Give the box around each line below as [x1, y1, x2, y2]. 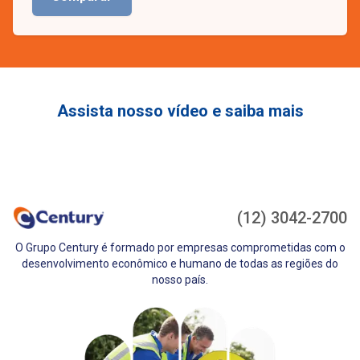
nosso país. [152, 273, 208, 286]
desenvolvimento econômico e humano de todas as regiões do [22, 257, 338, 270]
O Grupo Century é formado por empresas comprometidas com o [14, 241, 346, 254]
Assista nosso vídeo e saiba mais [56, 101, 304, 121]
